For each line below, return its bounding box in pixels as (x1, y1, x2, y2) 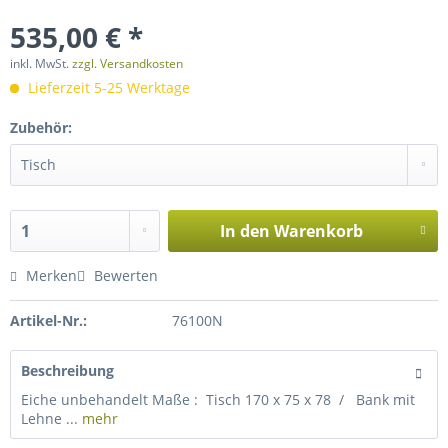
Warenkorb (273, 220, 363, 242)
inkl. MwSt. (10, 55, 72, 72)
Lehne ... (21, 409, 78, 428)
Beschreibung (21, 361, 114, 380)
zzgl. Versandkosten (72, 55, 183, 72)
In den (219, 220, 270, 242)
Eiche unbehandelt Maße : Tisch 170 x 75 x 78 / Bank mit (21, 390, 415, 409)
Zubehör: (10, 118, 72, 137)
